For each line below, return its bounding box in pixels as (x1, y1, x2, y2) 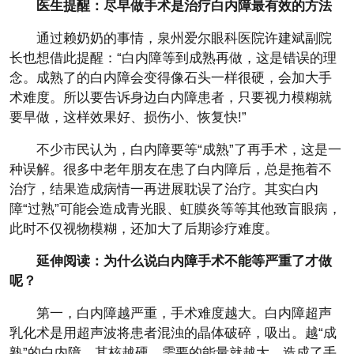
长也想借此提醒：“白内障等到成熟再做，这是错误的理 (9, 50, 337, 66)
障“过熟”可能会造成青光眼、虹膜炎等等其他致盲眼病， (9, 201, 341, 217)
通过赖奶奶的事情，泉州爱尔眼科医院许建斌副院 (36, 30, 332, 46)
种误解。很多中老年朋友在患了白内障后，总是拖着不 (9, 161, 332, 177)
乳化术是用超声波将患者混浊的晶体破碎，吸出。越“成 (9, 325, 337, 341)
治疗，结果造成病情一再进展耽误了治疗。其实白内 (9, 181, 318, 197)
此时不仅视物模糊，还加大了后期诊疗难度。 (9, 220, 278, 236)
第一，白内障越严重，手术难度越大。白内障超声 (36, 305, 332, 321)
